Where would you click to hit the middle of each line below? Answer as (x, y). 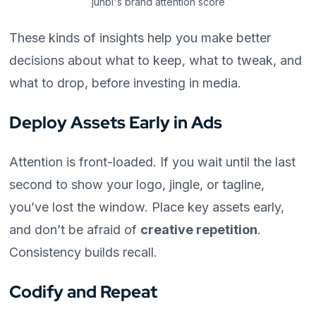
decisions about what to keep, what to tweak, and (156, 61)
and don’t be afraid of (75, 230)
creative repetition (199, 230)
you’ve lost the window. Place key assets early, (147, 207)
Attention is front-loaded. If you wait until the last (153, 162)
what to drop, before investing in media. (126, 83)
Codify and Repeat (84, 292)
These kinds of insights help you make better (140, 38)
